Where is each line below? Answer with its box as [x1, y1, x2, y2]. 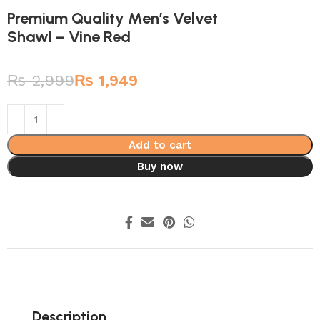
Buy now [137, 159, 183, 173]
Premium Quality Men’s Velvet [7, 8, 219, 28]
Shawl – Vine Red [7, 26, 131, 46]
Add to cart [129, 138, 191, 151]
